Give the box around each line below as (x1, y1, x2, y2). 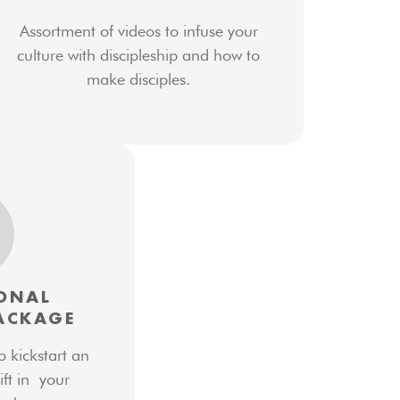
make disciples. (87, 70, 191, 89)
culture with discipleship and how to (17, 46, 261, 65)
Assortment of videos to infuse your (19, 21, 258, 41)
